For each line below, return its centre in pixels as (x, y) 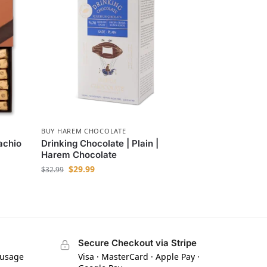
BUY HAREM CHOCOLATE (84, 131)
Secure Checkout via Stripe (137, 243)
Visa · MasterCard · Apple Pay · (139, 256)
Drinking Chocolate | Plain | (100, 144)
